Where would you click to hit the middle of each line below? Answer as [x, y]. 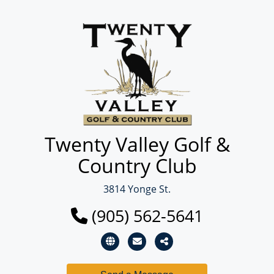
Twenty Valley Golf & [137, 144]
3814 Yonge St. [137, 189]
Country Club [137, 166]
